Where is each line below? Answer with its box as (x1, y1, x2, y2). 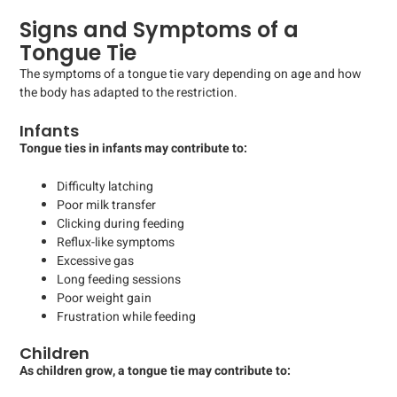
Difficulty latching (57, 176, 153, 196)
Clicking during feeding (57, 214, 184, 233)
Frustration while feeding (57, 307, 196, 326)
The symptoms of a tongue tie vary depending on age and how (19, 65, 362, 84)
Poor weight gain (57, 288, 152, 307)
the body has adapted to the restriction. (19, 83, 237, 103)
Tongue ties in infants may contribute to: (19, 138, 247, 158)
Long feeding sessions (57, 269, 181, 289)
